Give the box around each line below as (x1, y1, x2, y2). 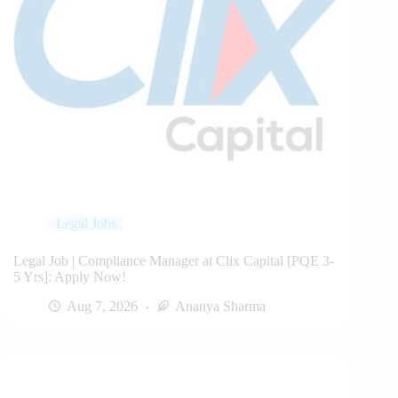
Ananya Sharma (175, 298, 266, 314)
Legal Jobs (56, 215, 116, 231)
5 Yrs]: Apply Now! (13, 268, 126, 284)
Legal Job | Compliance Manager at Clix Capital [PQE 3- (13, 252, 334, 268)
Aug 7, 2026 (67, 298, 138, 314)
